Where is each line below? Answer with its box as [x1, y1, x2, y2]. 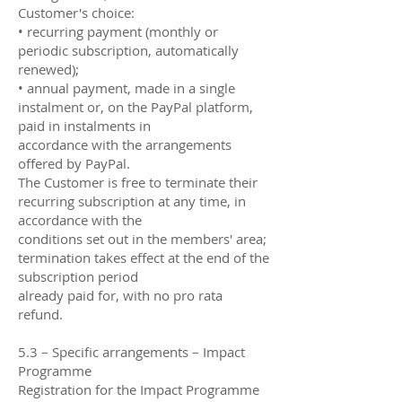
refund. [18, 304, 63, 323]
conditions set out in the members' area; [18, 229, 267, 248]
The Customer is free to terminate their [18, 172, 258, 191]
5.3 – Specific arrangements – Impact [18, 342, 245, 361]
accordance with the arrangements [18, 135, 232, 153]
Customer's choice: [18, 3, 135, 22]
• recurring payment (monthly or [18, 22, 218, 40]
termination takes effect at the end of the [18, 248, 269, 267]
